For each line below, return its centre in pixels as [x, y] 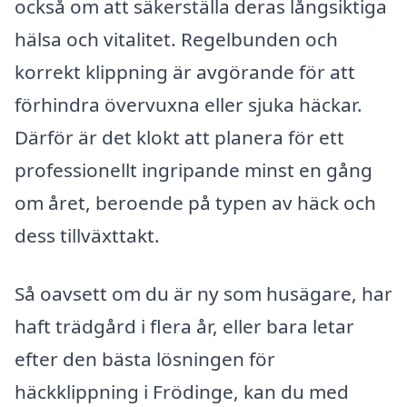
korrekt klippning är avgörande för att [185, 72]
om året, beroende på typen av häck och [195, 203]
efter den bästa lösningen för [145, 359]
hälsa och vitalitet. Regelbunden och [176, 40]
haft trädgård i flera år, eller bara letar [184, 327]
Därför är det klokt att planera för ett [179, 138]
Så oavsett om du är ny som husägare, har [203, 294]
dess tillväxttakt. [87, 236]
